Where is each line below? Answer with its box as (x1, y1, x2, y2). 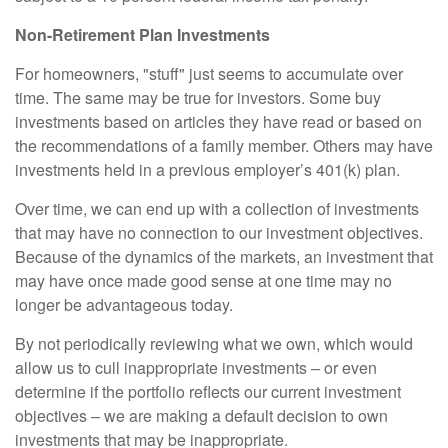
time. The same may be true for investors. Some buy (15, 86, 381, 110)
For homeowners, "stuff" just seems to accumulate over (15, 62, 403, 86)
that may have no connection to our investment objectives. (15, 221, 423, 245)
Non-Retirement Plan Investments (15, 23, 270, 47)
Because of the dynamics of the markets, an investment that (15, 245, 433, 269)
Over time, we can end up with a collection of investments (15, 197, 419, 221)
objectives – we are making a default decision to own (15, 404, 388, 428)
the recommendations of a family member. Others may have (15, 134, 433, 158)
